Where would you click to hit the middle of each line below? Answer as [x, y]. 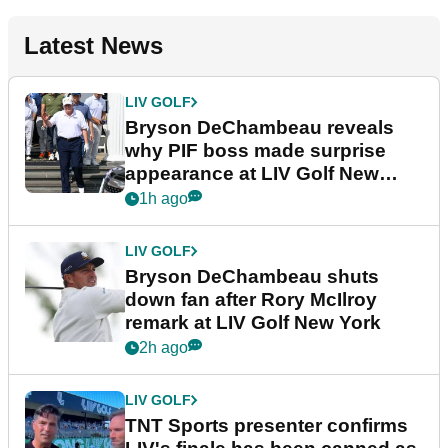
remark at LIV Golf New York [253, 323]
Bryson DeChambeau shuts [252, 277]
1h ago [163, 199]
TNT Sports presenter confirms [266, 426]
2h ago [163, 348]
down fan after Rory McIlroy [251, 300]
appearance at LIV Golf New [252, 174]
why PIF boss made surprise [255, 151]
